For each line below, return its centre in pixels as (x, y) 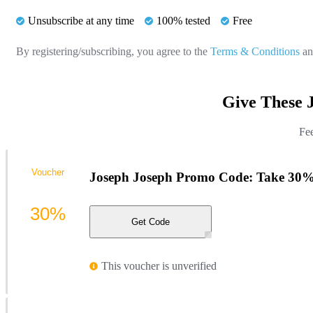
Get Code (151, 222)
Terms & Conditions (255, 51)
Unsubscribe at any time (81, 20)
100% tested (183, 20)
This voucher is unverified (159, 266)
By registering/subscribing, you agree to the (113, 51)
